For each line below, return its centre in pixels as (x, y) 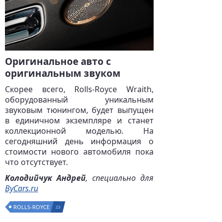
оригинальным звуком (63, 73)
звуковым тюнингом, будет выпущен (79, 110)
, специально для (120, 178)
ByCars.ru (22, 188)
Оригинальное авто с (58, 61)
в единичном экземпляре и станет (79, 120)
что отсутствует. (36, 162)
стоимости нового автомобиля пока (79, 152)
